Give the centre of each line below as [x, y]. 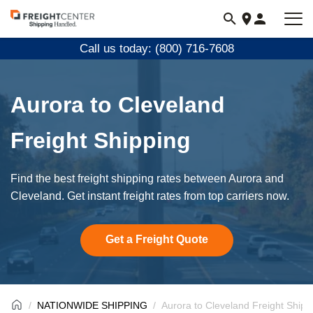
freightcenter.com [55, 37]
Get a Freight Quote [156, 239]
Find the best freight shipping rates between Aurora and [147, 179]
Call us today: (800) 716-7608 [156, 49]
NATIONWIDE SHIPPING [92, 305]
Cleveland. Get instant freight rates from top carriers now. [150, 196]
